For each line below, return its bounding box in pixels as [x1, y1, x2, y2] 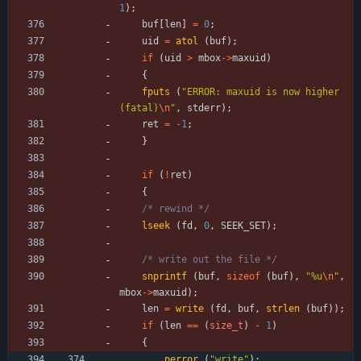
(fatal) [119, 102, 159, 114]
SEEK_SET [221, 219, 266, 231]
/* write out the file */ [142, 253, 277, 265]
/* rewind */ [142, 202, 210, 214]
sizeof [226, 270, 260, 282]
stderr [187, 102, 221, 114]
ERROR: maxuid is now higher [187, 85, 339, 98]
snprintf [142, 270, 187, 282]
